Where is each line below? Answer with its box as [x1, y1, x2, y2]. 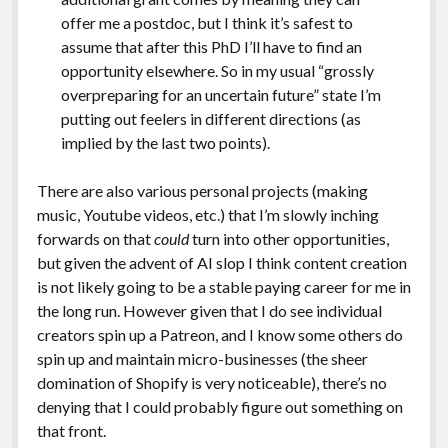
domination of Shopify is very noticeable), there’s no [36, 372, 387, 392]
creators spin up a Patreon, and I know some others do [36, 324, 403, 344]
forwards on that [36, 228, 154, 248]
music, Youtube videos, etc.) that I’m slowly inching [36, 204, 379, 224]
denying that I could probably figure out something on [36, 396, 403, 416]
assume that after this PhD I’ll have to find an [60, 36, 362, 56]
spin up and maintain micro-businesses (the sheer [36, 348, 368, 368]
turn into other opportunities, [188, 228, 389, 248]
